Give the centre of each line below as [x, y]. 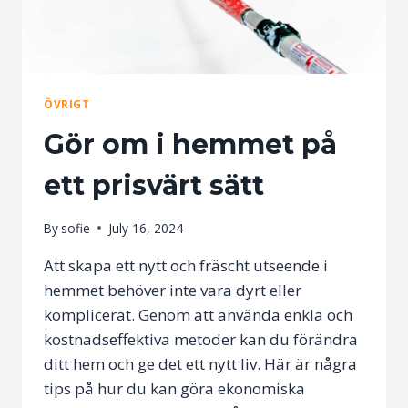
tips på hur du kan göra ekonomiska [174, 388]
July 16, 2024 [146, 228]
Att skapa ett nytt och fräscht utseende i [186, 265]
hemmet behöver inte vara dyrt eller [173, 290]
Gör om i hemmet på [190, 145]
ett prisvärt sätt [154, 186]
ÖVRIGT [67, 104]
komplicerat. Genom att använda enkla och [198, 314]
